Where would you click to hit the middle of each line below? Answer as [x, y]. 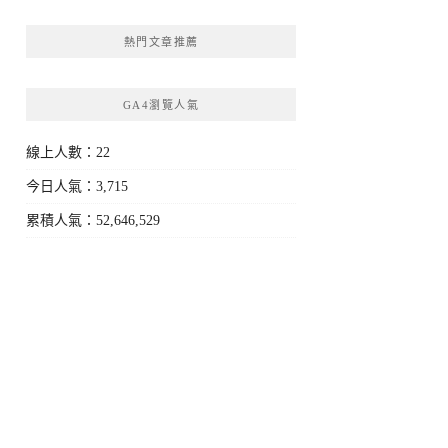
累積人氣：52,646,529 [93, 220]
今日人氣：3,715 [77, 186]
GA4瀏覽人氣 [161, 105]
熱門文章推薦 [161, 42]
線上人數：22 [68, 152]
